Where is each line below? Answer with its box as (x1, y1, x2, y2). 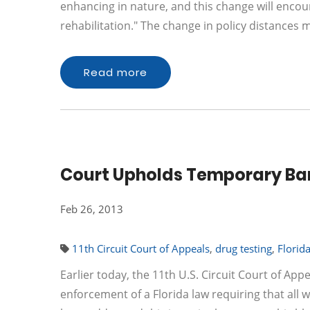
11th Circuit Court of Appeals (72, 241, 210, 255)
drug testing (215, 241, 272, 255)
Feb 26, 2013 (60, 202, 123, 216)
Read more (84, 65, 147, 80)
